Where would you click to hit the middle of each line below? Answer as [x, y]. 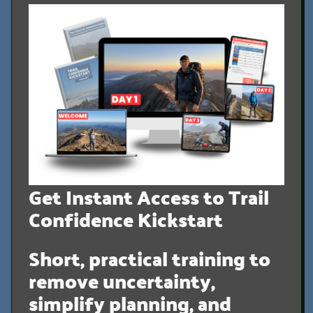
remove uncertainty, [122, 281]
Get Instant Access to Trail [149, 197]
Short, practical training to [150, 258]
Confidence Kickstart [126, 219]
